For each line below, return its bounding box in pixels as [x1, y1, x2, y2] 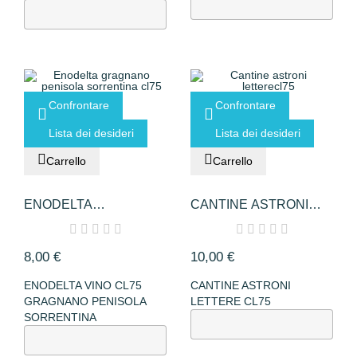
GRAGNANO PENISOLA [24, 295, 146, 308]
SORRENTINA [24, 311, 96, 324]
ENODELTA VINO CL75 [24, 279, 142, 292]
